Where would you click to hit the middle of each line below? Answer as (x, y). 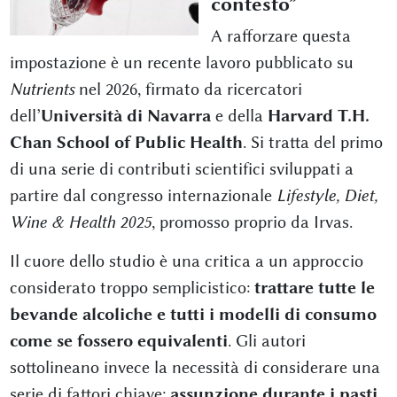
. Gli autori (266, 340)
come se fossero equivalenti (118, 340)
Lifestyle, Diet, (327, 195)
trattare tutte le (314, 287)
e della (239, 115)
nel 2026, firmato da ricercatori (188, 89)
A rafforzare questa (281, 35)
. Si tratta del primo (312, 142)
